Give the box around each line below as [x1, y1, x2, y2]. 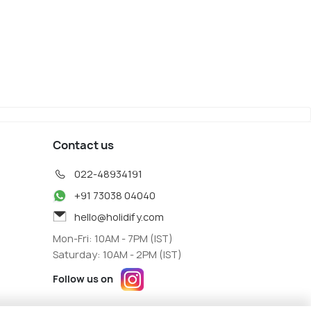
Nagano [137, 17, 177, 33]
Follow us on [53, 271, 115, 285]
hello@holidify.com [74, 210, 164, 224]
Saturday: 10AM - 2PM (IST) [53, 248, 182, 262]
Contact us [53, 137, 114, 153]
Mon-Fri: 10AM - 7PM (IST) [53, 232, 173, 246]
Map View [137, 38, 182, 52]
